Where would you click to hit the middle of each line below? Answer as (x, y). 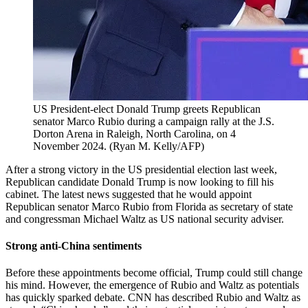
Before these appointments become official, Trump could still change (154, 273)
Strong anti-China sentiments (74, 246)
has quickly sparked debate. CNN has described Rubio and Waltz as (153, 298)
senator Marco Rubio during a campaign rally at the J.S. (154, 121)
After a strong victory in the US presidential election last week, (141, 169)
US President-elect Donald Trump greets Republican (147, 109)
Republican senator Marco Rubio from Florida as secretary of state (149, 206)
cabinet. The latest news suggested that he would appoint (129, 194)
